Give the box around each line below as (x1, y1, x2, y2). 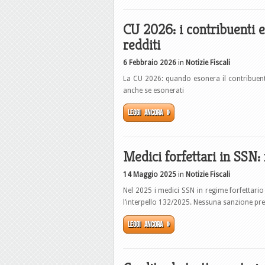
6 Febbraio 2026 (123, 59, 176, 67)
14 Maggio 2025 (123, 170, 176, 179)
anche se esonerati (123, 86, 184, 95)
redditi (123, 36, 160, 54)
